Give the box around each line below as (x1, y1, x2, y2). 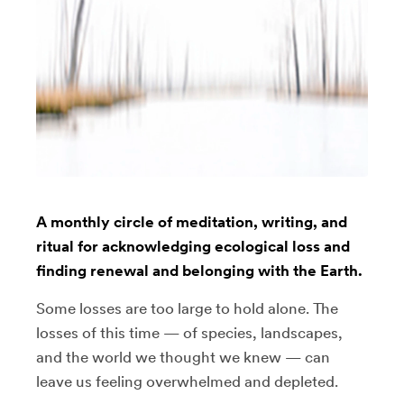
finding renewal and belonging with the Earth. (36, 261, 363, 280)
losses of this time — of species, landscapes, (36, 323, 343, 342)
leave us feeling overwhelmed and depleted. (36, 372, 342, 390)
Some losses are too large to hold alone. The (36, 298, 338, 317)
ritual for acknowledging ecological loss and (36, 236, 350, 255)
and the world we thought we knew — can (36, 347, 330, 366)
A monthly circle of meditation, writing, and (36, 212, 347, 231)
